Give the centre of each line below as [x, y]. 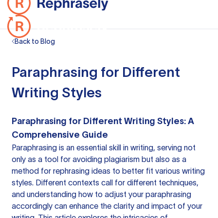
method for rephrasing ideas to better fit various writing [108, 171]
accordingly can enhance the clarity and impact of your [107, 206]
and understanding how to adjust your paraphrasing [101, 194]
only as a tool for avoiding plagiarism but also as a [99, 159]
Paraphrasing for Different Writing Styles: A [103, 121]
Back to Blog [35, 41]
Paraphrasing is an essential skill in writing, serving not [104, 147]
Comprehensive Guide [60, 135]
